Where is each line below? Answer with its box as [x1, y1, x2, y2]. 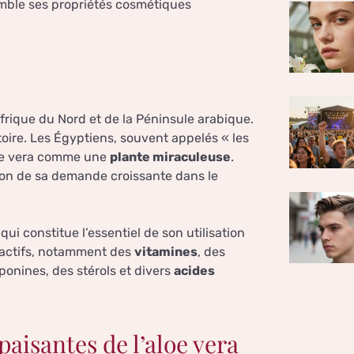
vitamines [134, 244, 198, 260]
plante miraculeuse [110, 149, 231, 165]
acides [174, 263, 215, 279]
